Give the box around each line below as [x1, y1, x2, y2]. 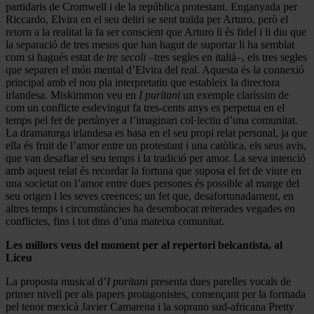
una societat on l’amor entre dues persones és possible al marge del [6, 177, 299, 189]
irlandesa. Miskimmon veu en [6, 88, 139, 101]
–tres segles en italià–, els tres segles [146, 50, 307, 63]
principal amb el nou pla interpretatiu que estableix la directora [6, 76, 280, 88]
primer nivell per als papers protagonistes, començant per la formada [6, 287, 306, 300]
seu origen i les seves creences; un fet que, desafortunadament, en [6, 189, 294, 202]
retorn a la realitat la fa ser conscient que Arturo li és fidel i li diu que [6, 25, 306, 38]
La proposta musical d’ [6, 275, 107, 287]
